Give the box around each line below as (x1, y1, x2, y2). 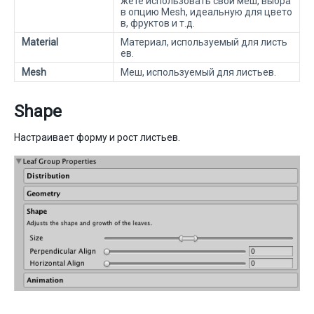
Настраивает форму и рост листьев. (14, 132, 180, 144)
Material (22, 36, 58, 48)
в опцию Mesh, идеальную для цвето (121, 6, 292, 18)
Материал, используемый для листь (121, 36, 287, 48)
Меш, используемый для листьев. (121, 67, 276, 78)
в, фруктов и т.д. (121, 18, 195, 29)
